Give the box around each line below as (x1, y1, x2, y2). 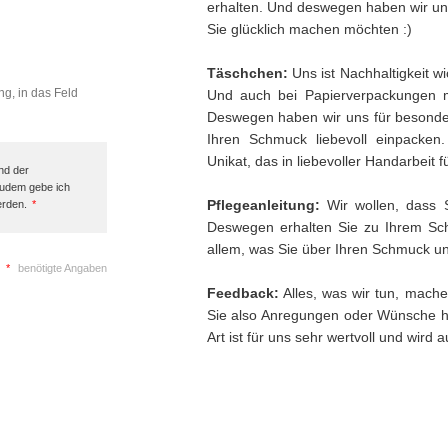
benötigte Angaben (14, 262, 107, 274)
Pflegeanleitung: (206, 197, 320, 213)
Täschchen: (206, 65, 288, 81)
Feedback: (206, 285, 279, 301)
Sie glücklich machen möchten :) (206, 21, 412, 37)
